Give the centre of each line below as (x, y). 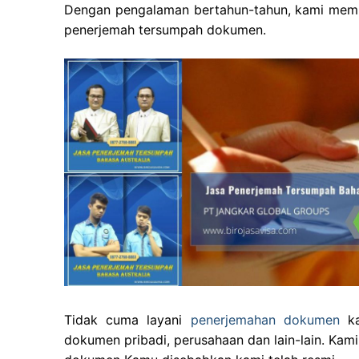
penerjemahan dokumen (265, 319)
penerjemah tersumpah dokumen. (165, 30)
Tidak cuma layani (127, 319)
